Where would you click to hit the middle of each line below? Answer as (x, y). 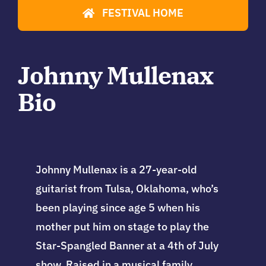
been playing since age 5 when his (118, 208)
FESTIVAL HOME (142, 13)
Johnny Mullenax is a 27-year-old (116, 170)
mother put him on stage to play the (122, 227)
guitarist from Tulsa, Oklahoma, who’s (127, 189)
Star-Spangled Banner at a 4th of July (127, 246)
